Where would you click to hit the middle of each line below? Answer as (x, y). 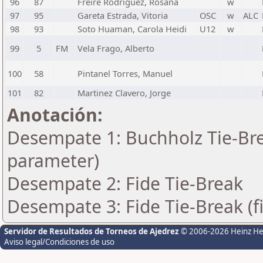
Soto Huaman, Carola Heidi (132, 29)
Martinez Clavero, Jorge (124, 93)
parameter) (53, 161)
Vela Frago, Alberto (116, 48)
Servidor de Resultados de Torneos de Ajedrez (92, 231)
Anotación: (55, 115)
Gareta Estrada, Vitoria (123, 15)
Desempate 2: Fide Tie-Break (125, 183)
